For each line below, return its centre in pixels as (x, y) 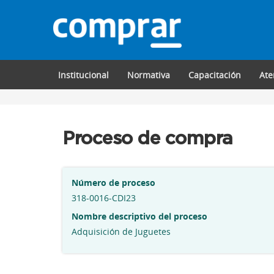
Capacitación (214, 75)
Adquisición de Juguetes (121, 231)
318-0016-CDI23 (104, 198)
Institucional (83, 75)
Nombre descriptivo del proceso (139, 216)
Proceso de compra (148, 139)
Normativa (148, 75)
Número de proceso (113, 183)
